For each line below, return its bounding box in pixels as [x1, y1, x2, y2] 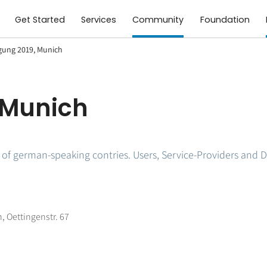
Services [81, 14, 117, 26]
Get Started [15, 14, 65, 26]
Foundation [200, 14, 250, 26]
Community [132, 14, 184, 26]
